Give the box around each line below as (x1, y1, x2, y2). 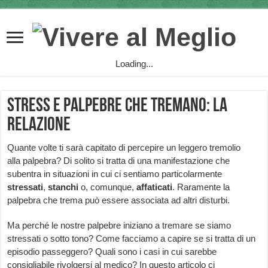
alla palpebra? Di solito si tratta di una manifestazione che (7, 156, 230, 166)
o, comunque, (78, 182, 137, 193)
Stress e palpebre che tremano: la (7, 97, 228, 117)
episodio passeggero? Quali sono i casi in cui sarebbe (7, 246, 217, 257)
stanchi (48, 182, 79, 193)
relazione (7, 116, 71, 136)
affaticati (136, 182, 173, 193)
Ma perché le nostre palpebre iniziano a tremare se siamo (7, 220, 232, 231)
